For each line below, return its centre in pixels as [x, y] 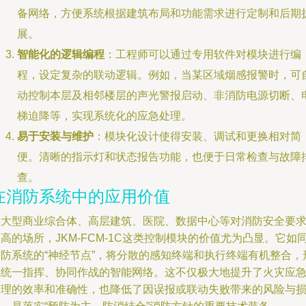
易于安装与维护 [55, 136]
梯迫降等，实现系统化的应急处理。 [105, 116]
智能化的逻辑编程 [61, 54]
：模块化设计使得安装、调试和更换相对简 [197, 136]
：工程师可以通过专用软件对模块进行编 [203, 54]
